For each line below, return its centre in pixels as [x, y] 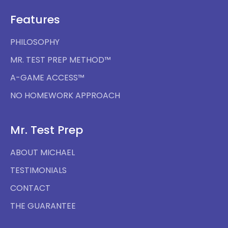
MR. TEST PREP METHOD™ [61, 60]
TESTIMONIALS [38, 170]
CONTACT [30, 188]
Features [35, 20]
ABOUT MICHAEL [42, 153]
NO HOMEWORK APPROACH [65, 96]
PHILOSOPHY [35, 42]
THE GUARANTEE [43, 206]
